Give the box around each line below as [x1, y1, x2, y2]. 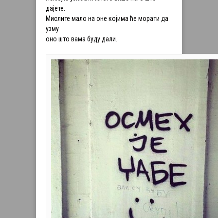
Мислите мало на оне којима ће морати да [46, 15, 168, 23]
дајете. [46, 4, 65, 13]
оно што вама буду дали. [46, 35, 117, 43]
